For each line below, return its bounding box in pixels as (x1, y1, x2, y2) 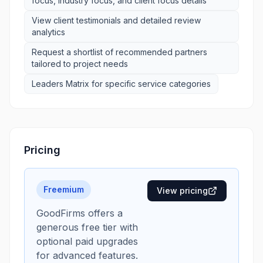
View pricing (157, 186, 208, 195)
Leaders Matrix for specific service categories (32, 79, 211, 89)
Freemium (43, 184, 84, 194)
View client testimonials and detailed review (32, 15, 201, 25)
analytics (32, 27, 65, 37)
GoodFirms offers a (36, 207, 123, 219)
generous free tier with (36, 221, 138, 233)
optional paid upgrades (36, 235, 138, 247)
